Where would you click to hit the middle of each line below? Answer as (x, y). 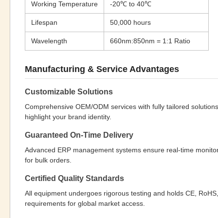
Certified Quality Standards (74, 178)
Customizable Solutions (69, 92)
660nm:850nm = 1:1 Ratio (150, 41)
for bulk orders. (48, 160)
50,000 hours (130, 22)
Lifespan (44, 22)
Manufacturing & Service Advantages (102, 69)
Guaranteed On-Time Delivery (79, 135)
